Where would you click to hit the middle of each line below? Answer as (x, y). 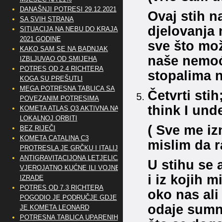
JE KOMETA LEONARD (54, 207)
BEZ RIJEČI (37, 128)
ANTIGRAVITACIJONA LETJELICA (71, 158)
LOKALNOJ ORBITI (48, 118)
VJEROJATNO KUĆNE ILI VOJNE (70, 168)
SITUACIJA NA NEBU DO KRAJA (69, 29)
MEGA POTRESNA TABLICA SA (67, 88)
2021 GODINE (40, 39)
